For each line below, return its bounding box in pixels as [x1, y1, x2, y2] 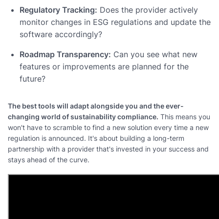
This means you [158, 112, 210, 121]
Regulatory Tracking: [20, 4, 97, 15]
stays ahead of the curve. [8, 155, 89, 164]
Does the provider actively [97, 4, 198, 15]
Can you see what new [111, 49, 197, 59]
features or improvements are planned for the [20, 61, 189, 71]
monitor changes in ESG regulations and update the [20, 17, 211, 27]
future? [20, 73, 45, 84]
